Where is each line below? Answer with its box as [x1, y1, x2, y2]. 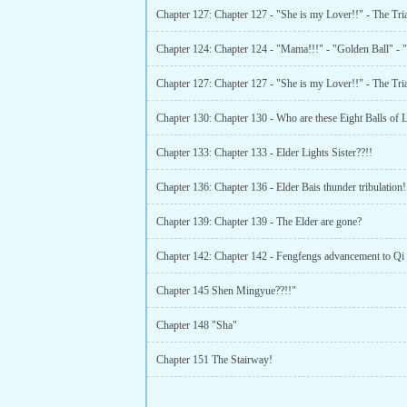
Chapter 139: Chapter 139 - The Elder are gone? [156, 215, 362, 228]
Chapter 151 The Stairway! [156, 353, 273, 366]
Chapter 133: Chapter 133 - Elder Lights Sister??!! [156, 146, 372, 159]
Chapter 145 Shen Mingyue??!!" [156, 284, 296, 297]
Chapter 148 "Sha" [156, 319, 237, 332]
